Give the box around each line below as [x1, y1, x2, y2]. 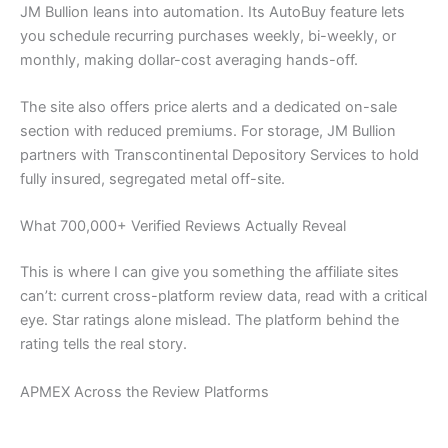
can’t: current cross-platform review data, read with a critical [20, 287, 427, 306]
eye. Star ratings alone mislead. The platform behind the [20, 311, 399, 330]
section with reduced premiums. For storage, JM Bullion [20, 122, 396, 141]
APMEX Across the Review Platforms [20, 382, 269, 401]
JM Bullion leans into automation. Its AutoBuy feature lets [20, 2, 405, 21]
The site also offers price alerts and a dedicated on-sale [20, 98, 397, 117]
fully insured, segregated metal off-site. [20, 170, 285, 189]
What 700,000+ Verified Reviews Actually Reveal [20, 217, 346, 236]
